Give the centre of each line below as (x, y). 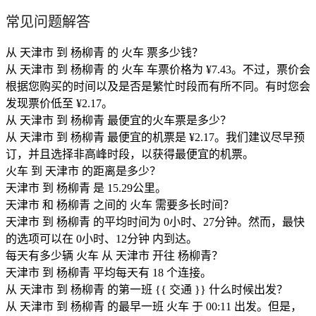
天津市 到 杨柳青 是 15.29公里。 (86, 188)
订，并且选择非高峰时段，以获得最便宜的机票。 (130, 154)
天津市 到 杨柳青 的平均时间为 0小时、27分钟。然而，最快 (155, 222)
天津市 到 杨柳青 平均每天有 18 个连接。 (109, 273)
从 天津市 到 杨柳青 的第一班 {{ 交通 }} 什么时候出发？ (147, 290)
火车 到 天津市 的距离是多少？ (83, 171)
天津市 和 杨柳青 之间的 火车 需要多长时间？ (120, 205)
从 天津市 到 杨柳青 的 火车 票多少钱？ (104, 53)
